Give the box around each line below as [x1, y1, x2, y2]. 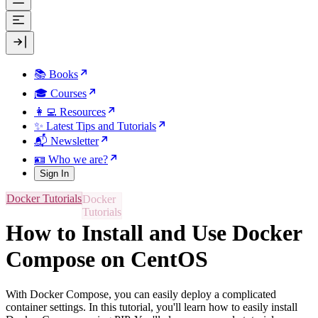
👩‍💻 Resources [34, 106, 106, 118]
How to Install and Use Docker [6, 220, 302, 246]
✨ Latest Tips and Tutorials [34, 120, 156, 132]
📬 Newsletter [34, 135, 99, 147]
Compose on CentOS [6, 246, 208, 273]
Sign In [40, 168, 69, 179]
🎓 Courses [34, 87, 87, 99]
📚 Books [34, 68, 78, 80]
